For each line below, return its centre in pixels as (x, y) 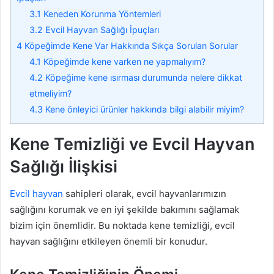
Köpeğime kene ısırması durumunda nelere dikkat (143, 77)
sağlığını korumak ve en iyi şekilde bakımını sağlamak (124, 210)
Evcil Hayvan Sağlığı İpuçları (101, 29)
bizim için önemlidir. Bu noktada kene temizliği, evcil (122, 226)
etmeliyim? (51, 93)
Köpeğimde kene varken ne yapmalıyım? (124, 61)
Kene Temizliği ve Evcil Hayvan (132, 144)
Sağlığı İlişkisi (64, 166)
